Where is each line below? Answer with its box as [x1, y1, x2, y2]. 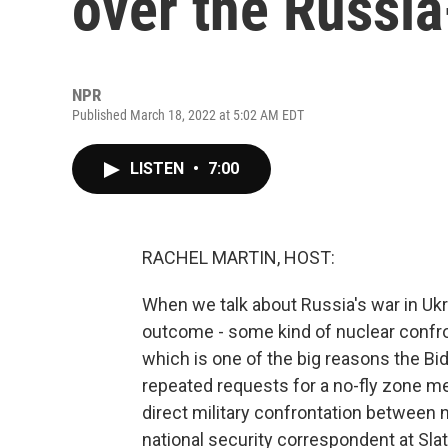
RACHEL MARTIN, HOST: [142, 247, 335, 268]
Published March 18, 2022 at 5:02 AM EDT [72, 107, 304, 123]
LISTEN [130, 159, 188, 178]
